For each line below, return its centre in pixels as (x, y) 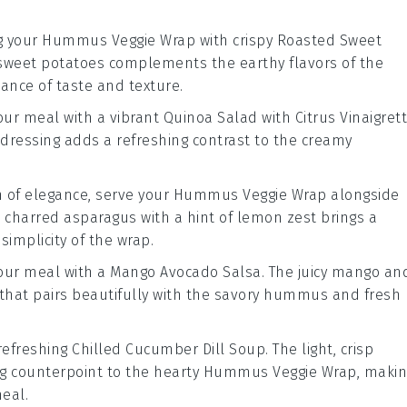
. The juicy (296, 272)
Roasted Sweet (329, 40)
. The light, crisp (319, 349)
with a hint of (187, 217)
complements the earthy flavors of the (244, 63)
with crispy (236, 40)
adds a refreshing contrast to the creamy (206, 140)
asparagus (100, 217)
